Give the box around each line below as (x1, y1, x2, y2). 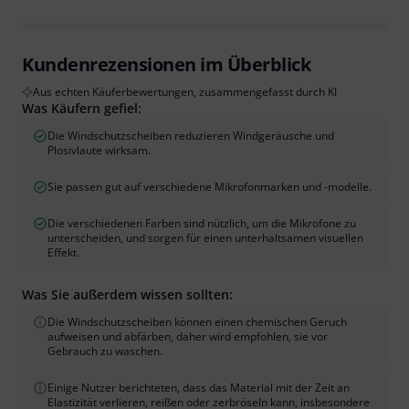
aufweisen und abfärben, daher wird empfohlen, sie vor (47, 329, 328, 345)
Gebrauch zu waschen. (47, 343, 163, 360)
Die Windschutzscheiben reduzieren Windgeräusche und (47, 128, 334, 144)
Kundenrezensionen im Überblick (22, 52, 310, 78)
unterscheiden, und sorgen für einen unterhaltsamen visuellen (47, 230, 363, 246)
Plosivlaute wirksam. (47, 142, 151, 159)
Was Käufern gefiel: (22, 100, 142, 118)
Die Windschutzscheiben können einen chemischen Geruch (47, 314, 347, 330)
